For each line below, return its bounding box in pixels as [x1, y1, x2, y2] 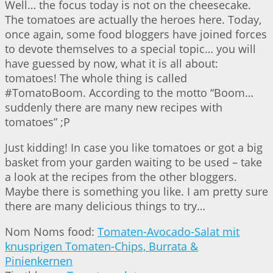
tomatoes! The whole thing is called [5, 70, 187, 85]
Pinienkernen [5, 253, 73, 268]
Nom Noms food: [5, 224, 97, 239]
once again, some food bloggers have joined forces [5, 26, 267, 41]
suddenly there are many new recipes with [5, 99, 222, 115]
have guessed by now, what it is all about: [5, 55, 218, 71]
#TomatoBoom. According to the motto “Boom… [5, 85, 253, 100]
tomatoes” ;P [5, 114, 70, 129]
